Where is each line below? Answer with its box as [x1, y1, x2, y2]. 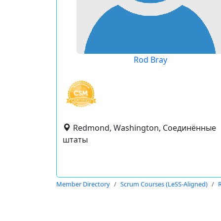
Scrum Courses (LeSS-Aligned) [120, 180, 208, 188]
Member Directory [56, 180, 110, 188]
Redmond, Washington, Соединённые [73, 122, 216, 133]
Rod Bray [133, 54, 167, 65]
